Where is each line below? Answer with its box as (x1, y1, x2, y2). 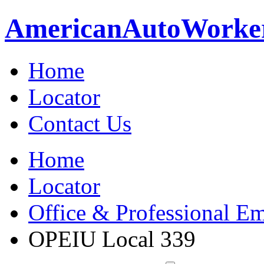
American (5, 13, 122, 44)
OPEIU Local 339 (28, 226, 196, 252)
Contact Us (28, 110, 131, 136)
